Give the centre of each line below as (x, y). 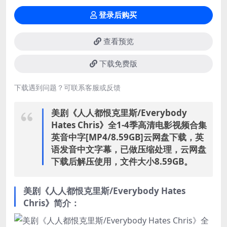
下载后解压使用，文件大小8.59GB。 (122, 162)
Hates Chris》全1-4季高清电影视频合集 (129, 125)
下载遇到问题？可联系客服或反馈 (67, 88)
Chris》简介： (51, 203)
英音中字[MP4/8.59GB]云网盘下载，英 (127, 137)
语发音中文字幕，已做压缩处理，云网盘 (129, 149)
